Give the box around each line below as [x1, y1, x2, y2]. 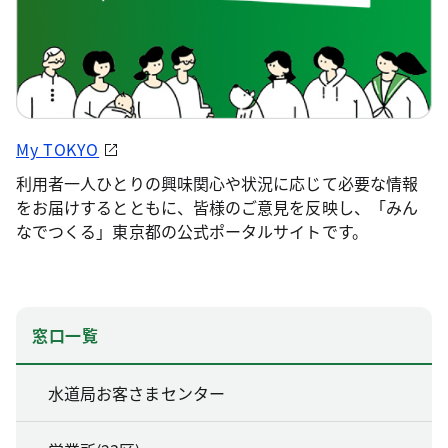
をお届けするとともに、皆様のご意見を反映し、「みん [16, 195, 418, 220]
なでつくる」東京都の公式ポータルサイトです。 [16, 219, 368, 244]
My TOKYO [16, 137, 100, 162]
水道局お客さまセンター [48, 381, 225, 406]
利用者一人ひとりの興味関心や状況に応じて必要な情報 [16, 171, 418, 196]
